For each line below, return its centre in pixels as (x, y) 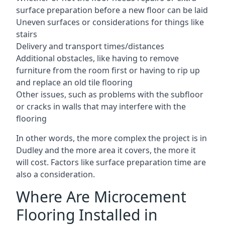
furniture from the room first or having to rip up (108, 70)
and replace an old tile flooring (74, 82)
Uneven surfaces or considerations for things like (110, 22)
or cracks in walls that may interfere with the (101, 106)
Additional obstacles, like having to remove (97, 58)
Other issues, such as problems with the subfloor (110, 94)
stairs (27, 34)
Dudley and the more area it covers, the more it (106, 150)
